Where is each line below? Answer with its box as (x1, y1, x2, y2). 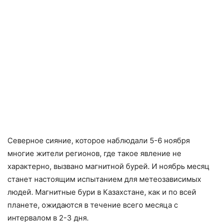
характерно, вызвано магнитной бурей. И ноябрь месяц (7, 162, 210, 171)
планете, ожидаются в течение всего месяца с (7, 200, 178, 210)
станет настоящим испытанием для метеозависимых (7, 174, 201, 184)
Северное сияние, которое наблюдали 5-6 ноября (7, 136, 190, 146)
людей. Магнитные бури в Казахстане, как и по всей (7, 187, 196, 197)
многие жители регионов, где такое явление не (7, 149, 181, 159)
